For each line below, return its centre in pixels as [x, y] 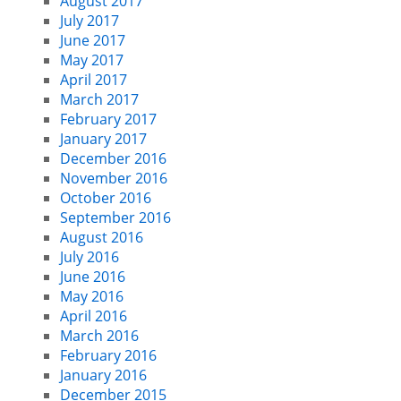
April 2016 [93, 316]
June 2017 [92, 40]
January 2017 [103, 139]
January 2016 [103, 375]
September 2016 [115, 218]
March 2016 [99, 336]
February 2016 [108, 355]
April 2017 [93, 80]
